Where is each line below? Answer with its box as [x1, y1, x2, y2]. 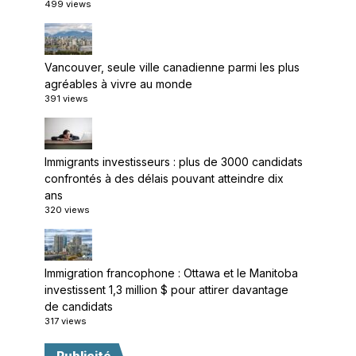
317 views [44, 315, 87, 327]
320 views [44, 204, 90, 215]
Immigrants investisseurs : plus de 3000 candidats [44, 155, 303, 168]
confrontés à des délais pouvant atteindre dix [44, 172, 284, 185]
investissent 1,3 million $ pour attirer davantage [44, 283, 288, 296]
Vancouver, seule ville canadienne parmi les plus [44, 60, 300, 74]
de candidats [44, 300, 113, 313]
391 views [44, 93, 88, 104]
